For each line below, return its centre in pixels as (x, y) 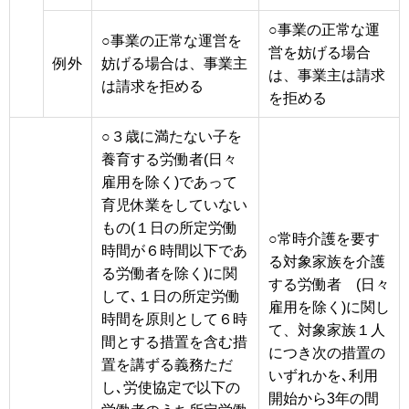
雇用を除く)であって (169, 182)
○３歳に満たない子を (172, 136)
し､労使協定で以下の (171, 387)
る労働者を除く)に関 (169, 273)
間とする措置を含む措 (174, 341)
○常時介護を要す (324, 238)
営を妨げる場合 (320, 52)
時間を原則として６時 (174, 319)
